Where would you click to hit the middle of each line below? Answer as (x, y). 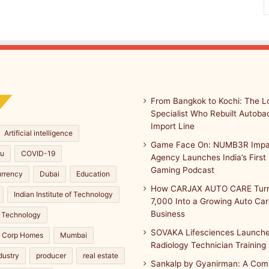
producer (51, 255)
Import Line (173, 126)
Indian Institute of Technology (63, 194)
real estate (101, 255)
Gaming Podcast (183, 170)
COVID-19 (38, 153)
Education (93, 174)
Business (168, 214)
